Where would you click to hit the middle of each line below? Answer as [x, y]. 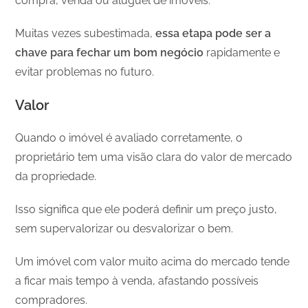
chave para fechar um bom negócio [111, 52]
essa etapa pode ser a [213, 33]
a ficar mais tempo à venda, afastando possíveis [137, 280]
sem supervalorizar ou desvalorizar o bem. [124, 228]
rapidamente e [243, 52]
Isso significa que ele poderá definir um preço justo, [146, 209]
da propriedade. [56, 176]
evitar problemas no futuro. [85, 71]
